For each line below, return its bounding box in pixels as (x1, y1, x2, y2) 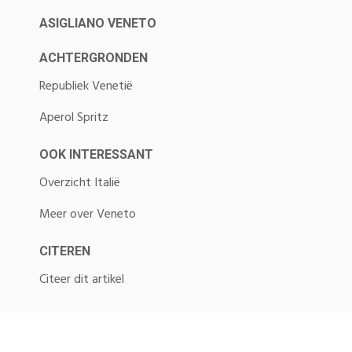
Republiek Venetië (39, 76, 133, 97)
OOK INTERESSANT (39, 147, 153, 162)
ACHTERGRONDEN (39, 50, 148, 65)
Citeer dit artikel (39, 269, 124, 290)
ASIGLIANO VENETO (39, 16, 156, 31)
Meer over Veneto (39, 204, 136, 225)
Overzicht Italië (39, 173, 120, 193)
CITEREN (39, 244, 90, 258)
